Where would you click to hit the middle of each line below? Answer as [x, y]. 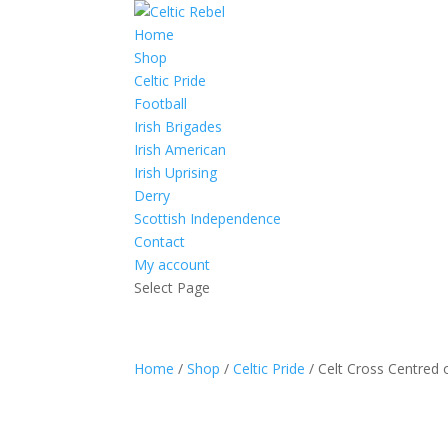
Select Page [172, 287]
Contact [160, 241]
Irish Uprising [176, 172]
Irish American [180, 149]
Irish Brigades [178, 126]
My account [172, 264]
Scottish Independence [208, 218]
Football [161, 103]
